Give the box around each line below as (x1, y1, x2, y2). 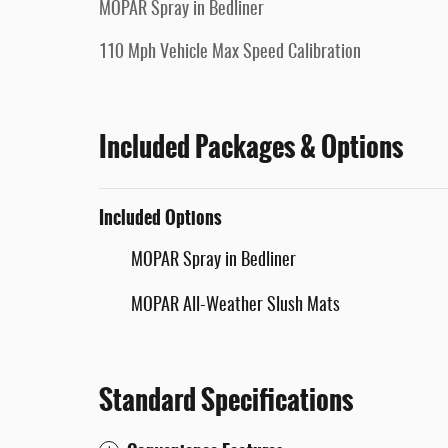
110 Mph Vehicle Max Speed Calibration (99, 44, 361, 62)
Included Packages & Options (99, 126, 403, 168)
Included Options (99, 204, 222, 232)
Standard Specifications (99, 379, 353, 421)
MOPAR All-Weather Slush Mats (131, 297, 340, 315)
